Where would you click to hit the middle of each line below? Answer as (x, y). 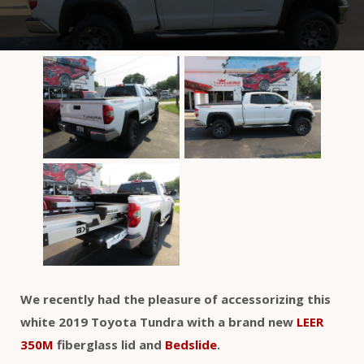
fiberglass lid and (109, 344)
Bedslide (191, 344)
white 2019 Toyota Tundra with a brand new (158, 321)
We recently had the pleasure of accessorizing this (175, 299)
